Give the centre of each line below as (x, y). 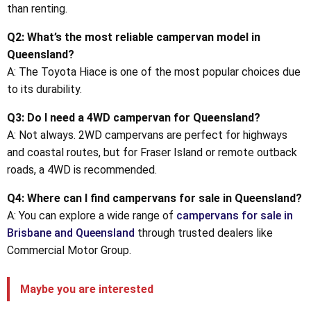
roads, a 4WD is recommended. (82, 169)
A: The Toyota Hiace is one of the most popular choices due (154, 72)
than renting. (37, 8)
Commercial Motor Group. (69, 250)
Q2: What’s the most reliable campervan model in (134, 37)
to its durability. (44, 89)
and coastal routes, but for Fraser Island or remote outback (152, 152)
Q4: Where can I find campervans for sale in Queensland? (154, 198)
